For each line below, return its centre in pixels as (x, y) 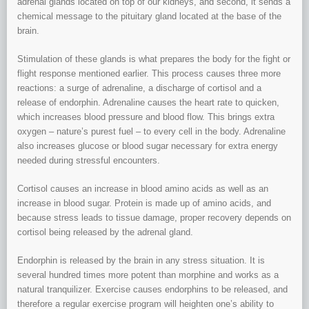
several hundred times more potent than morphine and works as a (148, 275)
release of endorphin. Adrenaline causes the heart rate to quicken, (148, 103)
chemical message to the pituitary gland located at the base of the (149, 17)
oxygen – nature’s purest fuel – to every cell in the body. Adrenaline (151, 132)
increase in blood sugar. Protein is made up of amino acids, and (144, 203)
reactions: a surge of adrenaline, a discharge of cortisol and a (139, 88)
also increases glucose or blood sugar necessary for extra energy (148, 146)
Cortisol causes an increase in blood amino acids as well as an (143, 189)
